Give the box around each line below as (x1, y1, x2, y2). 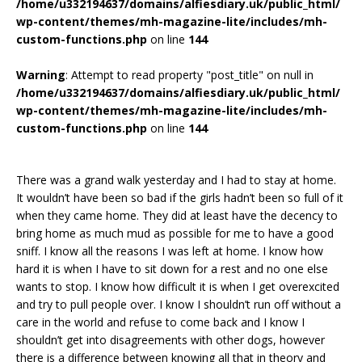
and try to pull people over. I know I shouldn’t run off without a (16, 296, 341, 312)
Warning (16, 66, 65, 82)
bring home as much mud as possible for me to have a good (16, 225, 334, 241)
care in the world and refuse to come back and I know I (16, 314, 305, 330)
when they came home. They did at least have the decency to (16, 207, 338, 223)
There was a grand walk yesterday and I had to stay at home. (16, 171, 336, 187)
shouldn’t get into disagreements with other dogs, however (16, 331, 325, 347)
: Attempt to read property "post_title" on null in (65, 66, 314, 82)
